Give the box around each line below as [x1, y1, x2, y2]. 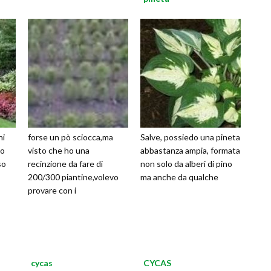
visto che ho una [28, 145, 90, 156]
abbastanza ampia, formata [140, 145, 240, 156]
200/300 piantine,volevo [28, 172, 119, 183]
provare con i [28, 185, 76, 196]
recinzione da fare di [28, 158, 103, 169]
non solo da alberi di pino [140, 158, 232, 169]
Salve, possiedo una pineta [140, 132, 240, 143]
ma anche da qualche [140, 172, 218, 183]
